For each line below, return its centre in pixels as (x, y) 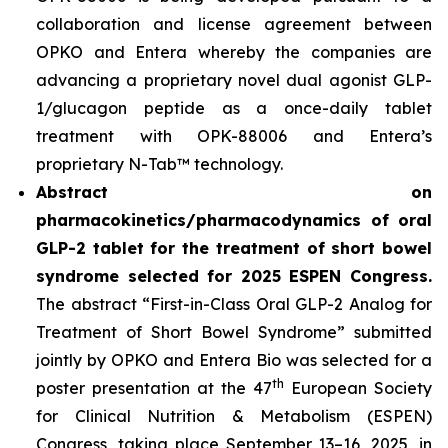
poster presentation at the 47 (154, 387)
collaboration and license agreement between (234, 23)
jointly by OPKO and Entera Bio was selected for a (234, 359)
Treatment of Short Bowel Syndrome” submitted (234, 331)
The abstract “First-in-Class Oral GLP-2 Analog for (234, 303)
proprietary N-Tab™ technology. (159, 163)
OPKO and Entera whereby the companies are (234, 51)
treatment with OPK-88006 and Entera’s (234, 135)
